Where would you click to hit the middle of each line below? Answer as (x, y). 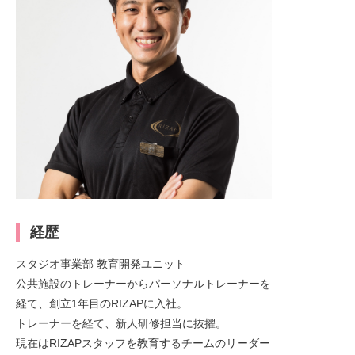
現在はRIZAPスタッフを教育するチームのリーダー (143, 343)
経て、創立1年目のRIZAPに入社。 (102, 303)
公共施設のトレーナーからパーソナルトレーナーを (143, 284)
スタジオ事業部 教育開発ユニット (101, 264)
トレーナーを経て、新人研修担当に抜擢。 (121, 323)
